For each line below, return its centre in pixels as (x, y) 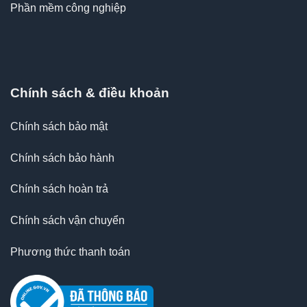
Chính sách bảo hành (62, 158)
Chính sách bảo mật (59, 126)
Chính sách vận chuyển (67, 221)
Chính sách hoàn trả (59, 189)
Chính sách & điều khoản (90, 93)
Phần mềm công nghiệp (68, 8)
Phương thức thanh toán (70, 252)
